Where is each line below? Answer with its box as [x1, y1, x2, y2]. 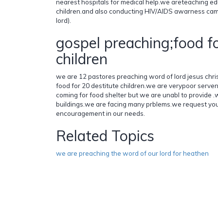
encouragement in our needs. [56, 109, 145, 117]
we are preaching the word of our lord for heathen [56, 149, 209, 157]
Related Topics [56, 126, 154, 145]
